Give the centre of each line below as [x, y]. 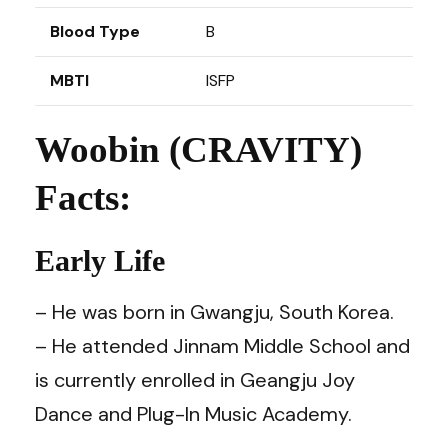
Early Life [100, 260]
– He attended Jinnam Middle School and [222, 345]
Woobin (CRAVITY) [198, 149]
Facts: [83, 197]
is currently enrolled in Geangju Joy [195, 379]
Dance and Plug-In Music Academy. [193, 413]
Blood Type [95, 31]
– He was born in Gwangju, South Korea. [214, 311]
